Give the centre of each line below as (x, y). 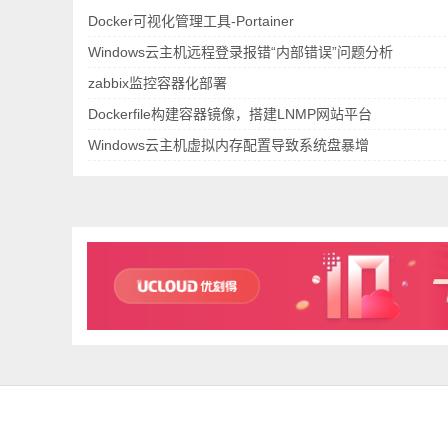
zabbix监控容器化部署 (157, 83)
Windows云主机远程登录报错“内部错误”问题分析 (240, 52)
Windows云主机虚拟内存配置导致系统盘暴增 (228, 145)
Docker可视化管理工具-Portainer (191, 21)
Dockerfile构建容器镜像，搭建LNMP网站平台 (230, 114)
